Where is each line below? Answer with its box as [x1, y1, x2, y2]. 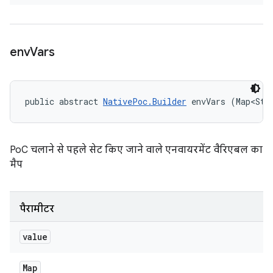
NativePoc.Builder [103, 96, 186, 107]
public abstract [25, 96, 103, 107]
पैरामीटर [19, 203, 54, 215]
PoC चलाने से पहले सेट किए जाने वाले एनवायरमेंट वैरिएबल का [10, 144, 263, 156]
